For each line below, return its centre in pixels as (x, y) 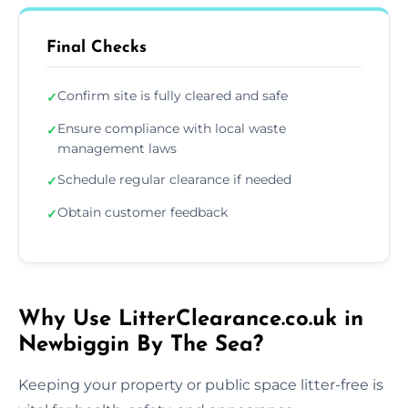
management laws (117, 148)
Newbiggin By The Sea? (141, 345)
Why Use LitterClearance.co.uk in (191, 319)
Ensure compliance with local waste (172, 128)
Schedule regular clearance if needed (174, 179)
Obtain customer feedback (143, 212)
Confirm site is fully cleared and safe (173, 95)
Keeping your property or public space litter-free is (201, 384)
